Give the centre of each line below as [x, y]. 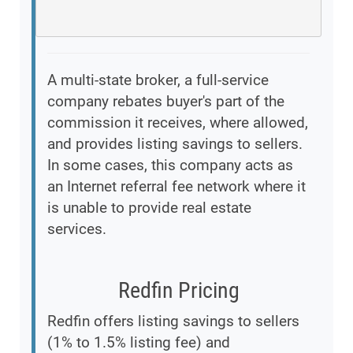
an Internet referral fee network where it [176, 186]
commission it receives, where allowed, [178, 122]
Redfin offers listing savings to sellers [173, 321]
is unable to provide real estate [149, 207]
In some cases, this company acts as [170, 165]
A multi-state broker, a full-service [158, 80]
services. [77, 229]
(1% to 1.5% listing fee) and [139, 342]
